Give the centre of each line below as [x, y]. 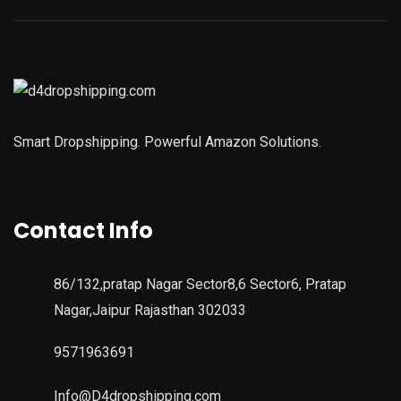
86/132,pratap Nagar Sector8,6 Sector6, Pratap [200, 284]
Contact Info [83, 230]
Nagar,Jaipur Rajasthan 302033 [150, 310]
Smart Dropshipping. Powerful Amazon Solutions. [167, 141]
